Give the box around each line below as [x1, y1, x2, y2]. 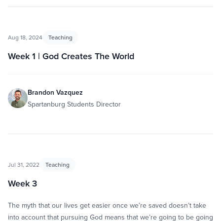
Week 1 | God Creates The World [8, 50, 134, 62]
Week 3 [8, 177, 37, 189]
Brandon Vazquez [28, 87, 83, 97]
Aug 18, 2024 [8, 33, 42, 41]
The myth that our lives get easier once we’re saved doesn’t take [8, 200, 206, 210]
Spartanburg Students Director [28, 99, 121, 109]
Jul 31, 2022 [8, 160, 39, 169]
